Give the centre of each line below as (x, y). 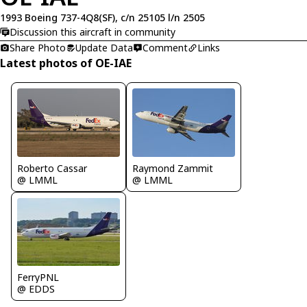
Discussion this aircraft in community (93, 32)
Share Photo (38, 47)
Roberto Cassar (52, 168)
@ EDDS (36, 289)
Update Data (104, 47)
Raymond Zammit (173, 168)
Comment (165, 47)
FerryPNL (38, 278)
